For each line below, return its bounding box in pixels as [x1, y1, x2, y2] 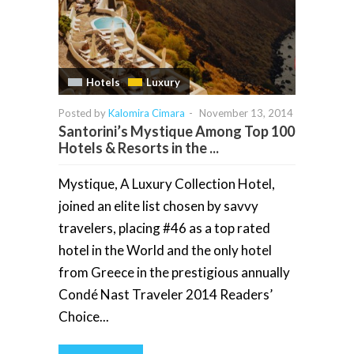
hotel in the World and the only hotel [58, 242, 272, 259]
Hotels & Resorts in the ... [58, 139, 219, 157]
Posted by [58, 107, 108, 120]
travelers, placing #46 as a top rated [58, 220, 270, 237]
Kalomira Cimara [108, 107, 185, 120]
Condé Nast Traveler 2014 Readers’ [58, 286, 273, 303]
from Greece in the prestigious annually [58, 264, 290, 281]
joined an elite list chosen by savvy [58, 198, 258, 215]
